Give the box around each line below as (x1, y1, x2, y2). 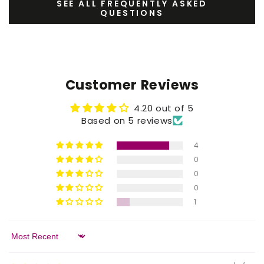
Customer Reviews (65, 75, 199, 94)
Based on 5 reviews (81, 114, 173, 127)
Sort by (8, 235, 42, 248)
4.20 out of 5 (133, 101, 194, 114)
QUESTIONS (100, 6, 164, 19)
